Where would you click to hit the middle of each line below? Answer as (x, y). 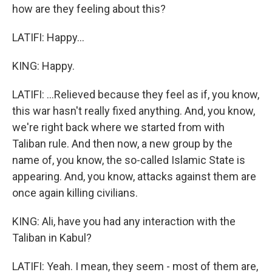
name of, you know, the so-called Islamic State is (129, 160)
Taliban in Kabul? (52, 238)
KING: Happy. (43, 66)
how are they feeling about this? (89, 9)
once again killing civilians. (75, 193)
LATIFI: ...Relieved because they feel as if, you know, (136, 94)
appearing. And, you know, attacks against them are (134, 176)
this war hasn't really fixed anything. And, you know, (134, 111)
